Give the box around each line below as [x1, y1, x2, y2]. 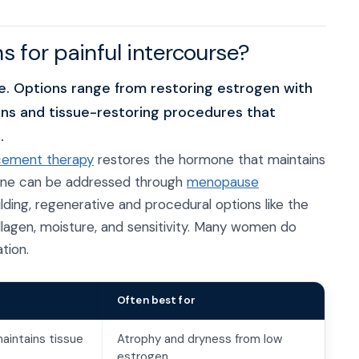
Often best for [117, 293, 196, 307]
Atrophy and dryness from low [117, 331, 282, 347]
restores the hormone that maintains [94, 151, 325, 168]
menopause [187, 173, 259, 191]
